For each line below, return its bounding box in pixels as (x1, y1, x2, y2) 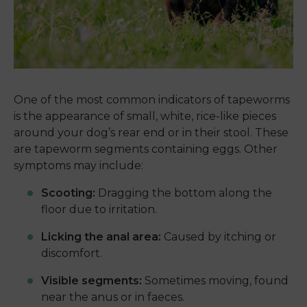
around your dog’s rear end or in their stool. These (14, 126, 288, 140)
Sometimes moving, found (142, 274, 288, 288)
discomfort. (41, 247, 102, 260)
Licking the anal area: (41, 230, 161, 244)
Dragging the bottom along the (95, 186, 272, 200)
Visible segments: (41, 274, 142, 288)
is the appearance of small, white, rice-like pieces (14, 110, 276, 123)
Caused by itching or (161, 230, 276, 244)
